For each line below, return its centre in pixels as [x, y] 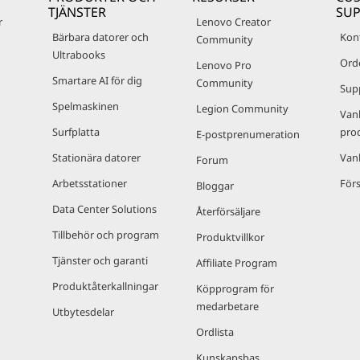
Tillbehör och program [106, 235]
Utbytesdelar [83, 312]
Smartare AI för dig [97, 80]
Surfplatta [76, 132]
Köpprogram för [235, 288]
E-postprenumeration [248, 134]
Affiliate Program [237, 263]
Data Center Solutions [104, 209]
